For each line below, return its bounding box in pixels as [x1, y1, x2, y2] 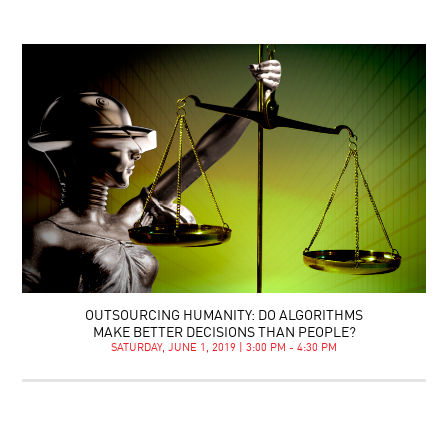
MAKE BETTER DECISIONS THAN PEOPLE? [92, 325, 356, 340]
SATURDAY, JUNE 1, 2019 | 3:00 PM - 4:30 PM [111, 342, 337, 354]
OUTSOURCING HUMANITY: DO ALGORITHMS [85, 308, 363, 323]
